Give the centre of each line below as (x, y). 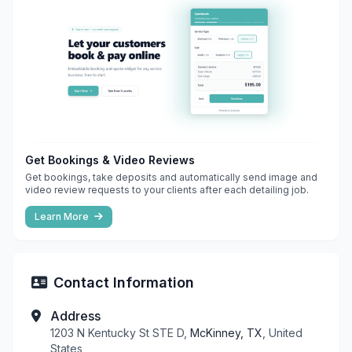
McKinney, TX (226, 332)
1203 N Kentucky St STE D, (120, 332)
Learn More (63, 216)
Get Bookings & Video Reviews (110, 159)
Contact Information (124, 282)
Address (75, 315)
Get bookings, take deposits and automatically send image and (171, 177)
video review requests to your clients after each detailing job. (167, 189)
